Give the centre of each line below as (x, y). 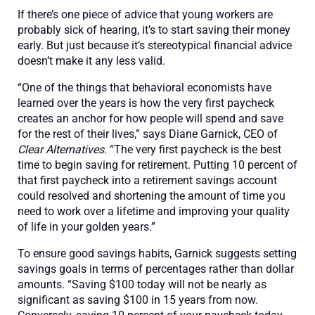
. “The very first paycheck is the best (193, 149)
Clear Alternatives (61, 149)
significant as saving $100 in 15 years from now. (138, 300)
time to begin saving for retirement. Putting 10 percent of (157, 165)
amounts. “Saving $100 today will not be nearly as (142, 284)
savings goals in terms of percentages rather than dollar (156, 269)
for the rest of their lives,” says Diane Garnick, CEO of (148, 134)
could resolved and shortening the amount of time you (152, 196)
